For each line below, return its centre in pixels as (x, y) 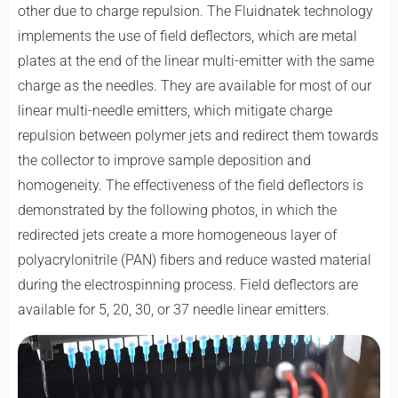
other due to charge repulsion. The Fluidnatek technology (195, 11)
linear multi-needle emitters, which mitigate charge (175, 110)
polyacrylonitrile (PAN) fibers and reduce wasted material (195, 259)
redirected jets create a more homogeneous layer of (177, 235)
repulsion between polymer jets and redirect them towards (198, 135)
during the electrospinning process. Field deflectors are (188, 284)
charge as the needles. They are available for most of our (195, 85)
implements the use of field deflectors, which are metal (187, 36)
